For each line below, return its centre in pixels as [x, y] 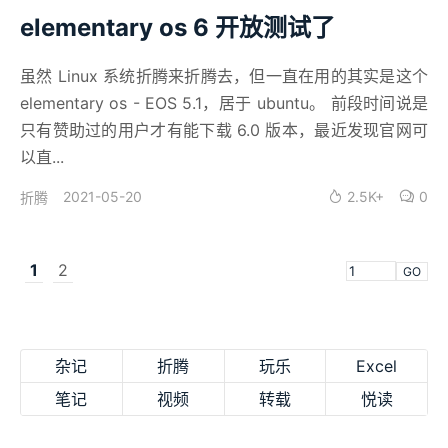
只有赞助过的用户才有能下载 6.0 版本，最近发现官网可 [224, 129]
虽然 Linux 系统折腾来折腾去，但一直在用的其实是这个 [224, 75]
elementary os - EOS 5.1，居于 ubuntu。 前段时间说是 [224, 102]
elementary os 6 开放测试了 [177, 27]
